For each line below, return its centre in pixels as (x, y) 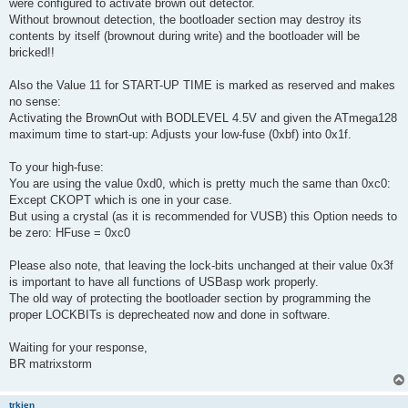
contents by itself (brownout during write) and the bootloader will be (184, 36)
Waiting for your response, (78, 347)
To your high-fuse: (56, 167)
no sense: (35, 101)
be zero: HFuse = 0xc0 (70, 232)
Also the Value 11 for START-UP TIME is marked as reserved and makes (202, 85)
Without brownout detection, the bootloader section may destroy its (185, 19)
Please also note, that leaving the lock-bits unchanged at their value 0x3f (201, 265)
